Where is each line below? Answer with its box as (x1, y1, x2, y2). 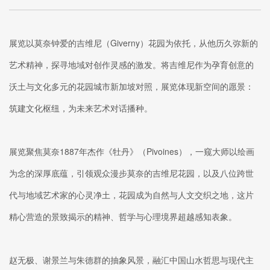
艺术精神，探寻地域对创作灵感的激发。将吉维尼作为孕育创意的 (9, 58, 254, 71)
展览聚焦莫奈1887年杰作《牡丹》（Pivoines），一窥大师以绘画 (9, 145, 254, 157)
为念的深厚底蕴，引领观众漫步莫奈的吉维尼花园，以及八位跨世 (9, 166, 254, 179)
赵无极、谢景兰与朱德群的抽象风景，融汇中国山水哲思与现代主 (9, 253, 254, 266)
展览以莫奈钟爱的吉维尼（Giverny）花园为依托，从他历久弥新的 (9, 36, 258, 49)
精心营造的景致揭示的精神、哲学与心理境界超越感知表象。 (9, 210, 237, 222)
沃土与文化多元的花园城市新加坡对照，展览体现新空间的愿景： (9, 80, 254, 92)
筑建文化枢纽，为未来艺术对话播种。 (9, 101, 152, 114)
